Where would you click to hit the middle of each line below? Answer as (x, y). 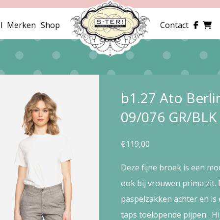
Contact (175, 25)
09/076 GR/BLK (168, 117)
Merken (22, 25)
